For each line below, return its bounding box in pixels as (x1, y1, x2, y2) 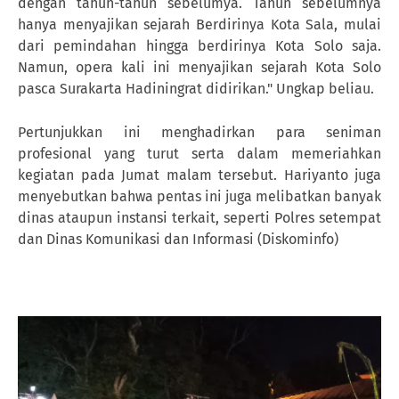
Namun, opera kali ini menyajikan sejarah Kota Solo (18, 58, 381, 76)
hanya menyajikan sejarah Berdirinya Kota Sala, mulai (18, 15, 381, 33)
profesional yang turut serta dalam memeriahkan (18, 144, 381, 162)
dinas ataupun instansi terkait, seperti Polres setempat (18, 208, 381, 226)
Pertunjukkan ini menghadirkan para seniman (18, 123, 381, 141)
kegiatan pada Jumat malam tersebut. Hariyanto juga (18, 166, 381, 183)
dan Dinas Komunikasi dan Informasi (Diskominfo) (18, 230, 338, 248)
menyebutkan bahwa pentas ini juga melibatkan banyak (18, 187, 381, 205)
